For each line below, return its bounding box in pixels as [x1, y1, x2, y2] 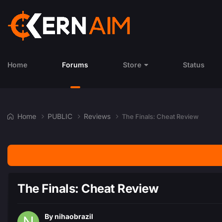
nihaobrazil [55, 212, 93, 221]
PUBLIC [48, 111, 74, 120]
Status [183, 60, 205, 69]
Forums [62, 60, 88, 69]
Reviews [84, 111, 112, 120]
